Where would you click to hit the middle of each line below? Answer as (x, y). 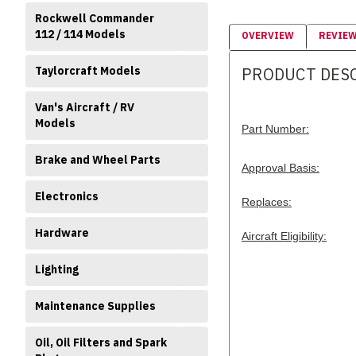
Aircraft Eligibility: (284, 236)
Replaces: (267, 202)
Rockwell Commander (95, 18)
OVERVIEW (268, 36)
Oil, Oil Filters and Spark (101, 342)
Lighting (57, 269)
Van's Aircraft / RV (85, 107)
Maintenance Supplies (95, 306)
